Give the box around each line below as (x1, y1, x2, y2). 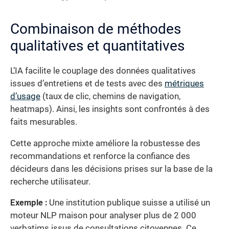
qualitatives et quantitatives (10, 37, 185, 55)
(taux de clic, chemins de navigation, (40, 91, 180, 102)
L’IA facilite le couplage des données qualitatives (10, 66, 196, 76)
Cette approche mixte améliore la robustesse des (10, 138, 200, 148)
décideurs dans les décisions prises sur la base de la (10, 164, 213, 174)
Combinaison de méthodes (10, 20, 181, 38)
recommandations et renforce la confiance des (10, 151, 190, 161)
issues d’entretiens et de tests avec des (10, 79, 165, 89)
